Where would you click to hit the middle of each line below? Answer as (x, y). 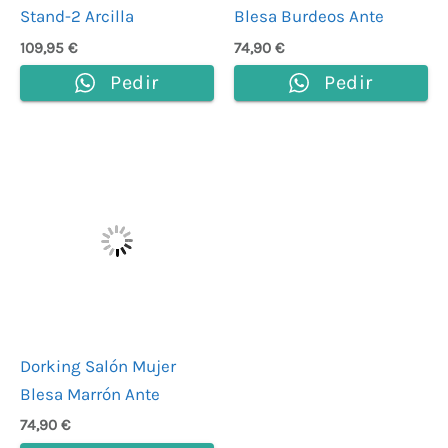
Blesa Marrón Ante (90, 393)
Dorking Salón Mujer (98, 365)
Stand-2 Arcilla (77, 16)
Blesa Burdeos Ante (309, 16)
